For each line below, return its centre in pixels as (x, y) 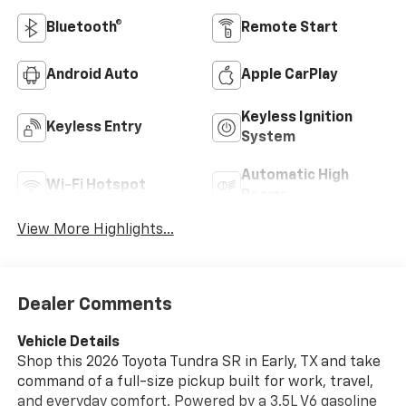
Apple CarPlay (290, 76)
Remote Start (290, 29)
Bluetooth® (84, 29)
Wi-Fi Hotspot (96, 186)
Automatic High (295, 176)
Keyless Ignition (297, 118)
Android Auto (92, 76)
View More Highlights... (95, 231)
